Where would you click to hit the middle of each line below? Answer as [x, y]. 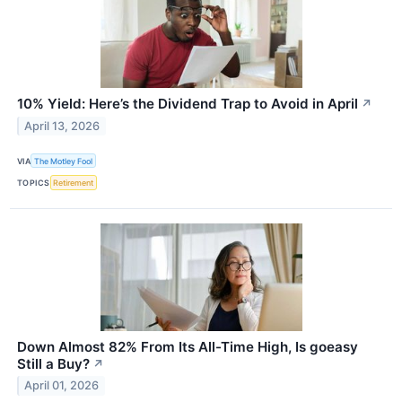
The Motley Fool [64, 161]
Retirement [74, 182]
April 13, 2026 [62, 126]
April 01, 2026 [62, 386]
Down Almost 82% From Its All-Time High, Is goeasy [188, 346]
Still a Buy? [53, 363]
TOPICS [34, 182]
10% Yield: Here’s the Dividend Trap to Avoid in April [188, 104]
